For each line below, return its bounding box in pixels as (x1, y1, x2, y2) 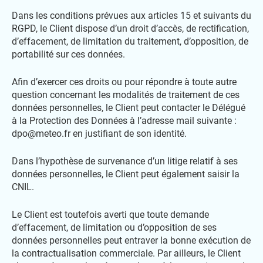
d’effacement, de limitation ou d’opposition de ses (12, 222, 217, 233)
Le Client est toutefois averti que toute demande (12, 209, 209, 220)
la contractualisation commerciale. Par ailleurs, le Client (12, 248, 241, 259)
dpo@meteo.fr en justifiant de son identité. (12, 128, 187, 139)
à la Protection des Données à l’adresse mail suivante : (12, 115, 237, 126)
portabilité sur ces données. (12, 49, 125, 60)
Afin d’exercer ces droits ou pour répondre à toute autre (12, 76, 237, 87)
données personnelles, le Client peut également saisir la (12, 168, 240, 180)
